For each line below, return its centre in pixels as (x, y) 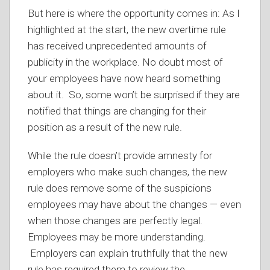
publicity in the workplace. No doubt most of (125, 62)
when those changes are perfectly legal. (116, 221)
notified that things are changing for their (117, 111)
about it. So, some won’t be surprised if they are (134, 95)
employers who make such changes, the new (127, 172)
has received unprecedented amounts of (117, 46)
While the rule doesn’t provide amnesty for (120, 155)
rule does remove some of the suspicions (120, 188)
